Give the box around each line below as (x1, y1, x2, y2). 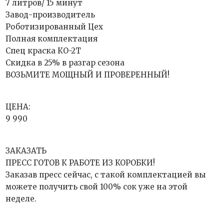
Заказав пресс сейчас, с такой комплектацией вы (5, 170, 206, 179)
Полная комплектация (5, 34, 98, 43)
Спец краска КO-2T (5, 46, 81, 55)
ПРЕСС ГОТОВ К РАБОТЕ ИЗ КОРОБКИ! (5, 158, 155, 167)
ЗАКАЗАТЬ (5, 146, 47, 155)
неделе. (5, 194, 37, 203)
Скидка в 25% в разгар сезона (5, 58, 125, 67)
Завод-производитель (5, 10, 95, 19)
